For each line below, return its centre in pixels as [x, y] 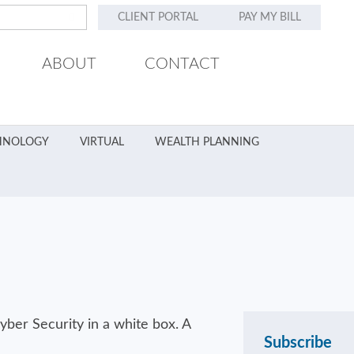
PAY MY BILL [269, 18]
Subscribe [298, 343]
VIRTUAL [102, 142]
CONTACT [182, 64]
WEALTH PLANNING [207, 142]
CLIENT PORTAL [158, 18]
